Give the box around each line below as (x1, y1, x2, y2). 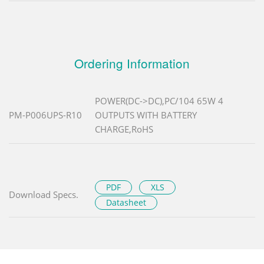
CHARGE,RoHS (95, 123, 153, 135)
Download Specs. (9, 188, 78, 200)
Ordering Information (74, 54, 190, 72)
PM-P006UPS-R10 (9, 108, 82, 121)
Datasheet (106, 196, 147, 208)
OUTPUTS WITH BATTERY (95, 108, 197, 121)
